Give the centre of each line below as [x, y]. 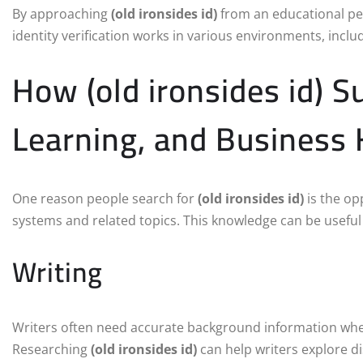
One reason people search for [105, 199]
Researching [51, 350]
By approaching [62, 14]
